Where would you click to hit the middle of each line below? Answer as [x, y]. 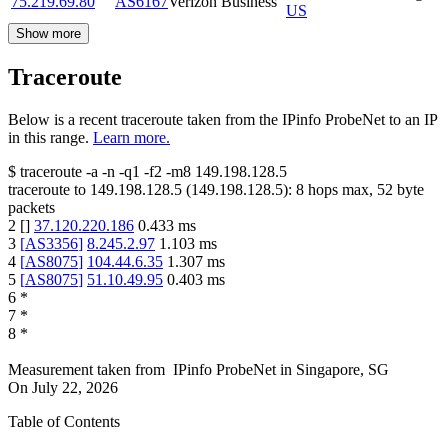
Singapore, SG [342, 369]
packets [31, 207]
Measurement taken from [86, 369]
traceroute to [47, 189]
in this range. [48, 137]
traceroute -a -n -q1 [80, 171]
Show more [48, 33]
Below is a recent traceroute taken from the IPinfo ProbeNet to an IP [222, 119]
